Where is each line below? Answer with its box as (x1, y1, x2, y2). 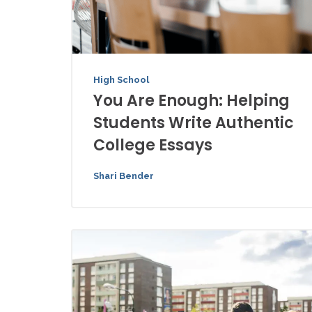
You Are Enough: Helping (93, 90, 290, 112)
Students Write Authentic (93, 112, 294, 134)
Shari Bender (93, 171, 154, 182)
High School (93, 75, 149, 86)
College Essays (93, 134, 212, 157)
